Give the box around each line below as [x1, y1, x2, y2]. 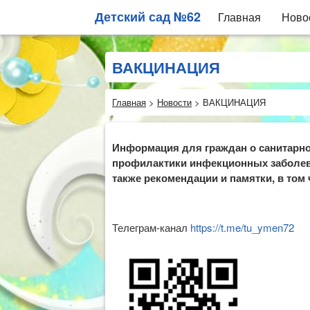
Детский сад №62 [95, 8, 201, 26]
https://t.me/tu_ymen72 [190, 220, 294, 235]
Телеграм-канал [112, 220, 190, 235]
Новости [157, 95, 192, 109]
